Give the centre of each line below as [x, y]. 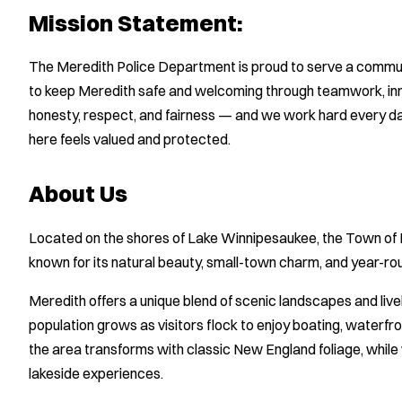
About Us [78, 194]
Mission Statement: [136, 22]
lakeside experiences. [96, 374]
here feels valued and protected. [130, 140]
